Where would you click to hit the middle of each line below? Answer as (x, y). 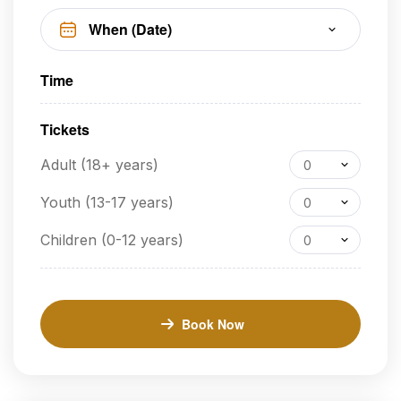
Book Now (213, 324)
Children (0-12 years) (112, 239)
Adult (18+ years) (99, 164)
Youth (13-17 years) (107, 202)
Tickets (65, 129)
